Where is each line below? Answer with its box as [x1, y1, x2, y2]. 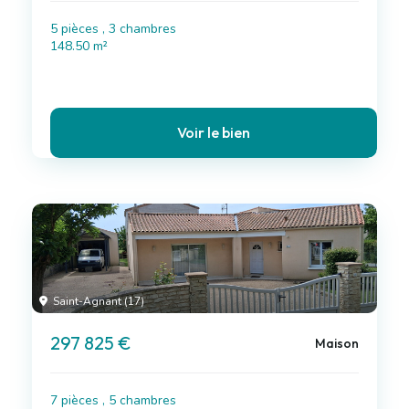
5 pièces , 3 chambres [50, 20, 176, 37]
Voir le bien [177, 123, 250, 142]
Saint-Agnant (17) [50, 294, 144, 309]
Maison [314, 334, 359, 351]
